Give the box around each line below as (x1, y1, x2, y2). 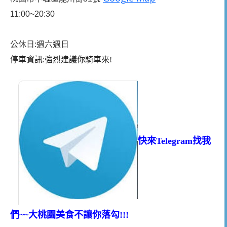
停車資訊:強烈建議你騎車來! (10, 55, 112, 64)
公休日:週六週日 (10, 40, 69, 49)
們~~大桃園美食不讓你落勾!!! (10, 210, 129, 220)
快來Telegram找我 (138, 136, 211, 146)
